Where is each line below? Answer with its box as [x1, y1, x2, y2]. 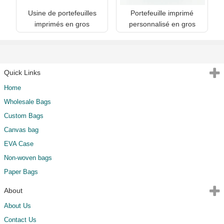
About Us [4, 201, 31, 209]
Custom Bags [4, 111, 43, 119]
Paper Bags [4, 167, 38, 175]
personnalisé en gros [128, 19, 195, 28]
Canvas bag [4, 125, 38, 133]
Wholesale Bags [4, 97, 51, 105]
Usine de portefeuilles [27, 8, 96, 17]
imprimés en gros [34, 19, 89, 28]
